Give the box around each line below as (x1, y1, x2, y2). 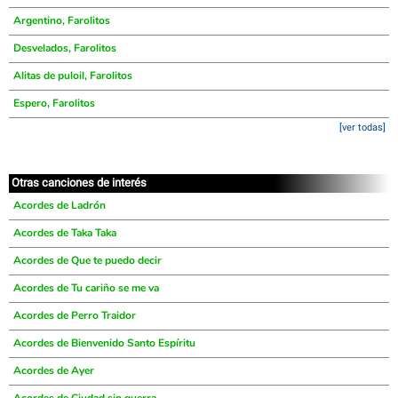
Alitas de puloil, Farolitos (13, 68, 132, 83)
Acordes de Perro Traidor (13, 308, 136, 322)
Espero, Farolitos (13, 96, 95, 110)
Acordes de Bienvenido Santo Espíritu (13, 336, 195, 350)
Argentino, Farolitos (13, 13, 110, 28)
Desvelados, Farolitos (13, 41, 116, 55)
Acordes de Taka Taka (13, 226, 116, 240)
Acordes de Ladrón (13, 198, 106, 212)
